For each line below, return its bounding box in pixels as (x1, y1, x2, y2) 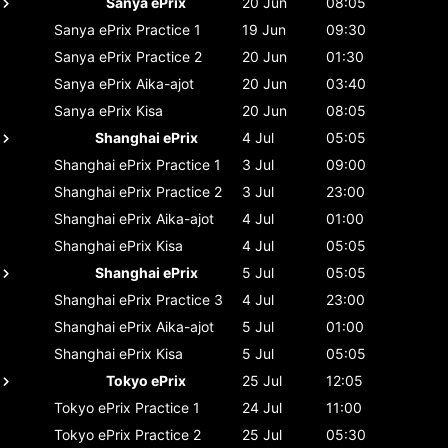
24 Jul (242, 398, 282, 416)
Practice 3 (156, 290, 223, 308)
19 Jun (242, 20, 286, 38)
